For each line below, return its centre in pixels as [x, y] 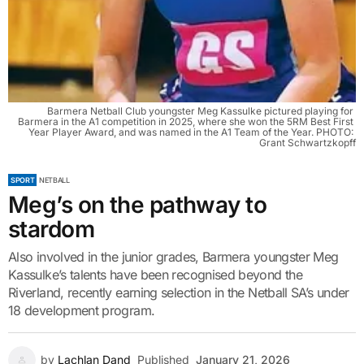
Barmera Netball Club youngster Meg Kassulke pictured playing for [200, 111]
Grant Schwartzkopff [308, 143]
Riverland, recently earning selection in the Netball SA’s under [179, 292]
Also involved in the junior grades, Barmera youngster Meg [173, 257]
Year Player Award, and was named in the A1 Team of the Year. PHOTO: [191, 132]
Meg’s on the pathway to [138, 205]
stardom [52, 229]
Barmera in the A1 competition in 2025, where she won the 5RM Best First [186, 121]
